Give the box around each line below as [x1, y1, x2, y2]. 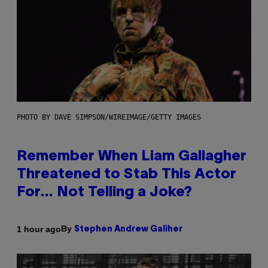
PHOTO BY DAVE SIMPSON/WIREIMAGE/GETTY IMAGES [17, 113, 201, 122]
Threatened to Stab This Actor [17, 168, 236, 182]
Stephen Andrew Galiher [74, 226, 182, 234]
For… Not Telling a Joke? [17, 186, 192, 200]
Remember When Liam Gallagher [17, 150, 246, 164]
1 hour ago [17, 224, 61, 234]
